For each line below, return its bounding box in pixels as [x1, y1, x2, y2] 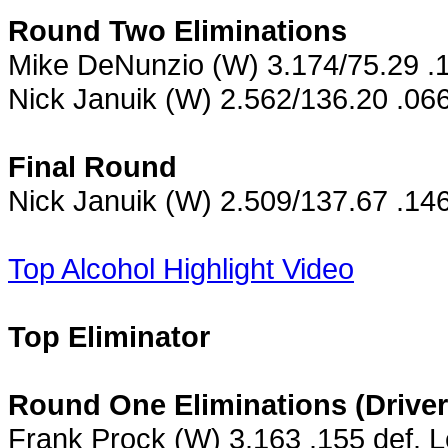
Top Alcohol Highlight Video [8, 251, 354, 285]
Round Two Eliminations [8, 13, 347, 47]
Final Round [8, 149, 177, 183]
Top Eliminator [8, 319, 210, 353]
